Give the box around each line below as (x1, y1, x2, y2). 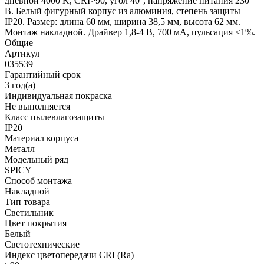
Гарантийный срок (5, 69, 81, 80)
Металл (5, 143, 35, 154)
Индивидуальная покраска (5, 90, 112, 101)
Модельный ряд (5, 154, 68, 164)
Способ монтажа (5, 175, 72, 186)
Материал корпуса (5, 133, 78, 143)
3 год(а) (5, 80, 35, 90)
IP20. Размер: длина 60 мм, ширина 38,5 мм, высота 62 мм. (5, 16, 240, 27)
